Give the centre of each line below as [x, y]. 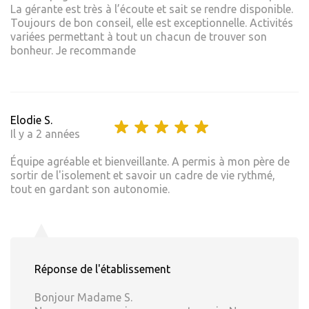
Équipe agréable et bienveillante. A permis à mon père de [150, 162]
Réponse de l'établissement [102, 269]
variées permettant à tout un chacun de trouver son [139, 37]
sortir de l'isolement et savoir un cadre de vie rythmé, [143, 176]
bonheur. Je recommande [73, 51]
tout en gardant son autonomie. [90, 189]
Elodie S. [31, 120]
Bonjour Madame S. [83, 298]
